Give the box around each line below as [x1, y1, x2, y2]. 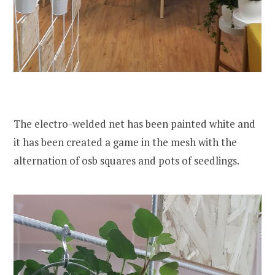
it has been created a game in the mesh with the [14, 134, 237, 149]
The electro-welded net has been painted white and [14, 116, 255, 131]
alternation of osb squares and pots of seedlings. [14, 153, 239, 168]
